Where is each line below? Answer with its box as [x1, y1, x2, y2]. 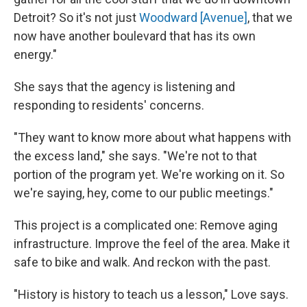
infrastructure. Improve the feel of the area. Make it [14, 236, 290, 251]
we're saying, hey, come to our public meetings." [14, 186, 273, 201]
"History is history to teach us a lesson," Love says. [14, 287, 288, 302]
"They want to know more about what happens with [14, 130, 291, 145]
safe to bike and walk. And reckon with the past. [14, 255, 271, 270]
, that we [247, 10, 293, 25]
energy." [14, 47, 57, 62]
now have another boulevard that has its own [14, 29, 256, 44]
